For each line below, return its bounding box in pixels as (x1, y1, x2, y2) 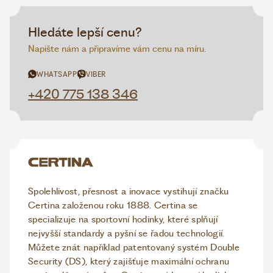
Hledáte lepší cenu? (28, 24, 142, 40)
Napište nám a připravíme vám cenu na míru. (28, 43, 206, 54)
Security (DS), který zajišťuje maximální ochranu (28, 255, 230, 267)
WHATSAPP (37, 69, 77, 79)
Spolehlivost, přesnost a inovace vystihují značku (28, 185, 229, 197)
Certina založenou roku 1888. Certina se (28, 199, 198, 211)
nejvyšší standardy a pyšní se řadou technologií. (28, 227, 225, 239)
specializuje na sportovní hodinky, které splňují (28, 213, 218, 225)
